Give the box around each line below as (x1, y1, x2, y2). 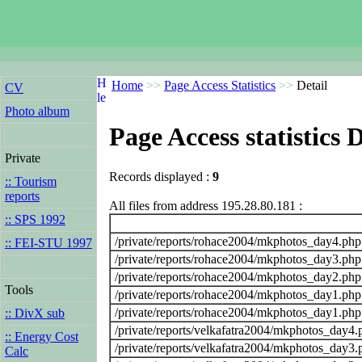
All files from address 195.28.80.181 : (109, 198, 302, 213)
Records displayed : (109, 169, 213, 183)
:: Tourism (5, 175, 57, 188)
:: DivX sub (5, 306, 65, 320)
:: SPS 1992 (5, 213, 65, 226)
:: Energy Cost (5, 330, 78, 343)
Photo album (5, 104, 69, 118)
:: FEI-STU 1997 (5, 236, 92, 250)
